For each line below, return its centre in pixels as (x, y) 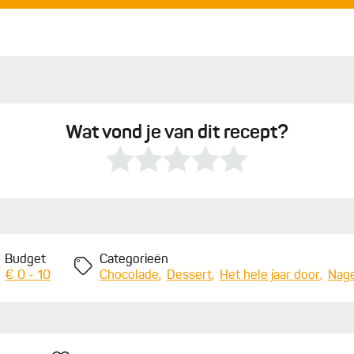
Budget (25, 260)
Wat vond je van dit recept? (177, 134)
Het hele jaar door (269, 276)
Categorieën (134, 260)
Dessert (189, 276)
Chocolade (129, 276)
